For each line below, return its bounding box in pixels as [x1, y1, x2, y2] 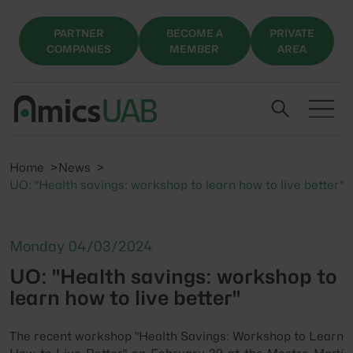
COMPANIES [46, 42, 111, 55]
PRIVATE [269, 26, 315, 39]
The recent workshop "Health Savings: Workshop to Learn [9, 329, 344, 344]
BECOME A [165, 26, 223, 39]
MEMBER [169, 42, 219, 55]
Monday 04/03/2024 [9, 237, 153, 255]
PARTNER [53, 26, 104, 39]
